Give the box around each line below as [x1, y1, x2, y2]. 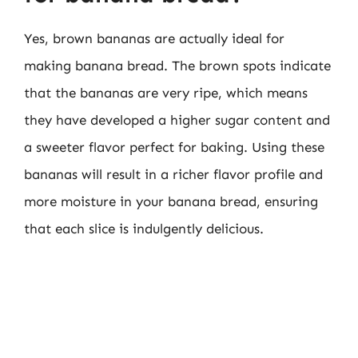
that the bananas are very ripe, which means [24, 84, 308, 101]
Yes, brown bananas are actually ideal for [24, 30, 284, 46]
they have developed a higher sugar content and [24, 111, 330, 128]
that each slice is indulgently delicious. [24, 220, 264, 237]
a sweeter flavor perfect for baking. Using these [24, 138, 324, 155]
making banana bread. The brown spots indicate [24, 57, 331, 74]
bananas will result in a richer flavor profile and [24, 165, 323, 182]
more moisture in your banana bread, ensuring [24, 193, 318, 209]
